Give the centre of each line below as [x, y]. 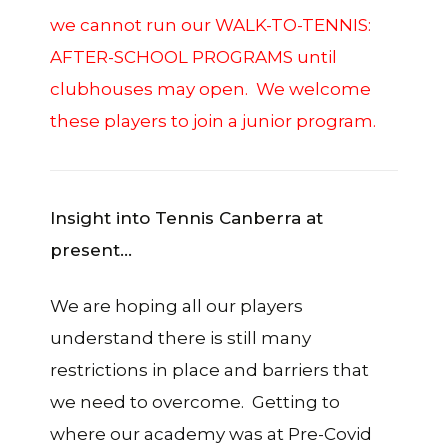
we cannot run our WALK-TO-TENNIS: [210, 24]
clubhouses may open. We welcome [210, 88]
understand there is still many [180, 337]
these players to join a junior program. [213, 120]
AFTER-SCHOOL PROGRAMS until [193, 56]
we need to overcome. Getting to [195, 401]
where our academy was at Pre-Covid [211, 433]
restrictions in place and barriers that [209, 369]
